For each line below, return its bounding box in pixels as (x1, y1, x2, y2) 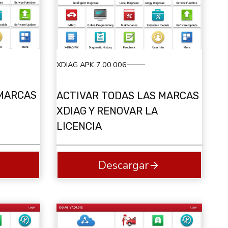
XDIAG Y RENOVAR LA (56, 105, 157, 118)
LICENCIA (56, 120, 102, 133)
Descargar (98, 157, 149, 173)
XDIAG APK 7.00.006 (56, 59, 127, 70)
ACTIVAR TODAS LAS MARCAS (56, 90, 199, 102)
